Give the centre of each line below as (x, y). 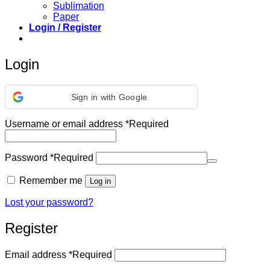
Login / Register (65, 28)
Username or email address (65, 124)
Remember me (51, 181)
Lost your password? (49, 202)
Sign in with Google (109, 97)
